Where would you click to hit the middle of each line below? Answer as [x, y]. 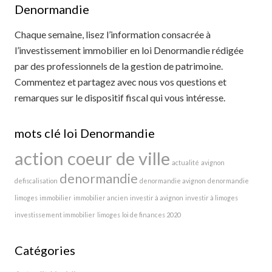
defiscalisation [36, 181]
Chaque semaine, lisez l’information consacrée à [113, 35]
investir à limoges [212, 198]
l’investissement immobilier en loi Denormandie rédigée [129, 50]
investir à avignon [157, 198]
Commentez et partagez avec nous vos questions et [121, 82]
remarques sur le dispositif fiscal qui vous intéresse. [120, 98]
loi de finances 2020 [151, 215]
